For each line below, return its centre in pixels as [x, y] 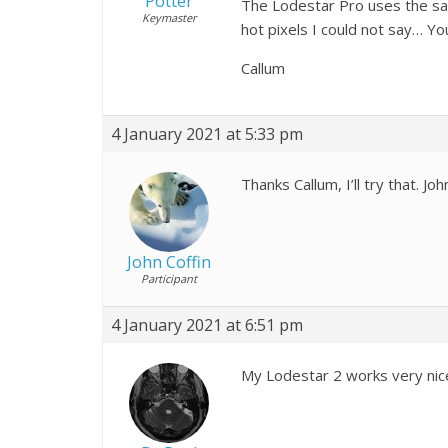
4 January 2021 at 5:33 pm [207, 134]
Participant [168, 278]
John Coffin [168, 262]
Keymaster [168, 17]
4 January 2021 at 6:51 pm [207, 325]
